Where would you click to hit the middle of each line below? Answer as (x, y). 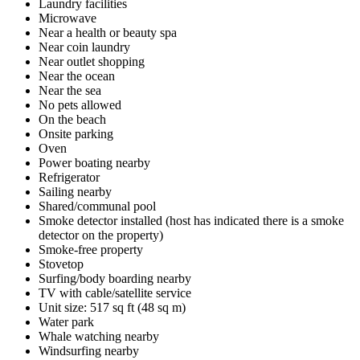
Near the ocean (77, 76)
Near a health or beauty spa (108, 32)
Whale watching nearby (99, 336)
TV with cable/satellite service (115, 292)
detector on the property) (101, 235)
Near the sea (70, 90)
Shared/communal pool (97, 206)
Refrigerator (69, 177)
